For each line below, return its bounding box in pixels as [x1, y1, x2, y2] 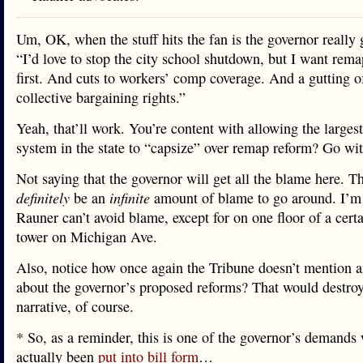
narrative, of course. [16, 297, 134, 316]
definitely [16, 188, 70, 207]
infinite [109, 188, 150, 207]
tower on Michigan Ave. [16, 227, 157, 246]
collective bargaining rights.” [16, 88, 186, 107]
